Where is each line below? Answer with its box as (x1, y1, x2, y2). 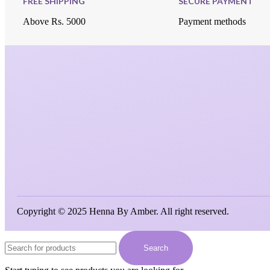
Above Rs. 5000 (23, 16, 86, 27)
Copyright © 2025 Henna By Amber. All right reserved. (17, 206, 229, 217)
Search (143, 243, 168, 253)
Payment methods (178, 16, 246, 27)
